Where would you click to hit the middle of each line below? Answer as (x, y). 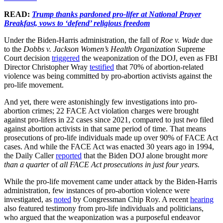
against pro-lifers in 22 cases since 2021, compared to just (95, 119)
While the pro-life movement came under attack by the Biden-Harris (111, 181)
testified (102, 67)
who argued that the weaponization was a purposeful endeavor (102, 217)
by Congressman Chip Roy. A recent (131, 199)
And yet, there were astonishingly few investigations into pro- (101, 102)
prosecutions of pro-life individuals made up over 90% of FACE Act (111, 137)
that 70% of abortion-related (159, 67)
